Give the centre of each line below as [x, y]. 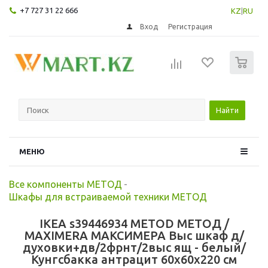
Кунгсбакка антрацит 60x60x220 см [134, 259]
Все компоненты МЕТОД [66, 184]
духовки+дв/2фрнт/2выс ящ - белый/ [134, 247]
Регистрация [191, 26]
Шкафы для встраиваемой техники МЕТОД [108, 197]
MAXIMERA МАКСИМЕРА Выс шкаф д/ [134, 235]
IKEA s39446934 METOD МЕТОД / [134, 223]
